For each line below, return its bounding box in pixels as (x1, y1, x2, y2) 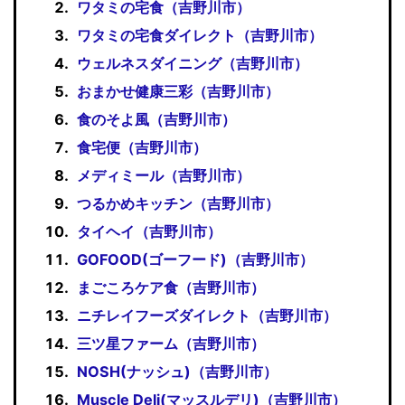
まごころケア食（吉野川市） (77, 278, 266, 297)
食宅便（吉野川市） (77, 137, 208, 156)
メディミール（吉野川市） (77, 165, 251, 184)
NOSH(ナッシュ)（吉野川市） (77, 362, 278, 381)
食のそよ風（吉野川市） (77, 109, 237, 128)
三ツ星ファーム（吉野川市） (77, 334, 266, 353)
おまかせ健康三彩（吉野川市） (77, 81, 280, 100)
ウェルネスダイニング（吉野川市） (77, 53, 309, 72)
